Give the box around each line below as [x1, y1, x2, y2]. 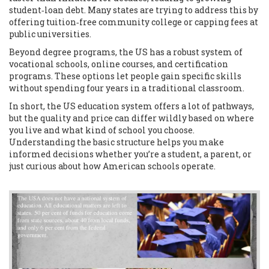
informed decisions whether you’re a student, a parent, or [9, 148, 252, 160]
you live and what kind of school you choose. [9, 124, 195, 136]
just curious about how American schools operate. [9, 160, 216, 172]
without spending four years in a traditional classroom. [9, 82, 244, 94]
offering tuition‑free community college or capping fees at [9, 16, 258, 28]
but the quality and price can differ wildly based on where [9, 112, 254, 124]
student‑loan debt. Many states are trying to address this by [9, 4, 258, 16]
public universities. [9, 28, 91, 40]
